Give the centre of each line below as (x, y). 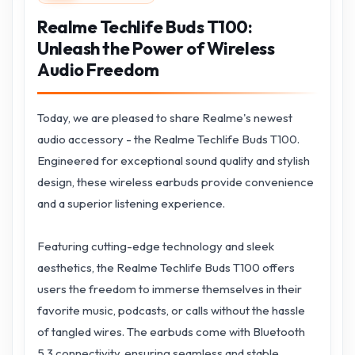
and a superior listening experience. (131, 203)
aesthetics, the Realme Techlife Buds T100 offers (166, 267)
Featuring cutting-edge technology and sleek (156, 246)
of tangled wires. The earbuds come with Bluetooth (171, 332)
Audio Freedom (98, 70)
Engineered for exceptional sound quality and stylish (174, 160)
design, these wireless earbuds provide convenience (176, 182)
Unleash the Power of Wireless (156, 48)
